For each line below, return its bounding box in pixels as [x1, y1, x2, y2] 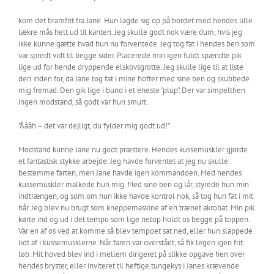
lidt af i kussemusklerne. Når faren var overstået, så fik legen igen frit [18, 237, 243, 248]
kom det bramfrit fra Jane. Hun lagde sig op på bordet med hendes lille [18, 15, 253, 26]
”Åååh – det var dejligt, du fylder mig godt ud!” [18, 120, 170, 131]
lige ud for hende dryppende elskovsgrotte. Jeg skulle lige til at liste [18, 62, 243, 72]
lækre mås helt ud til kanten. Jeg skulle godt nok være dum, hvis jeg [18, 27, 242, 37]
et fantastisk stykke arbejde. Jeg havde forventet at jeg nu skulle [18, 156, 228, 166]
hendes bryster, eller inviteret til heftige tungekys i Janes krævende [18, 261, 239, 271]
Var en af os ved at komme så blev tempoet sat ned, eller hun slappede [18, 226, 253, 236]
